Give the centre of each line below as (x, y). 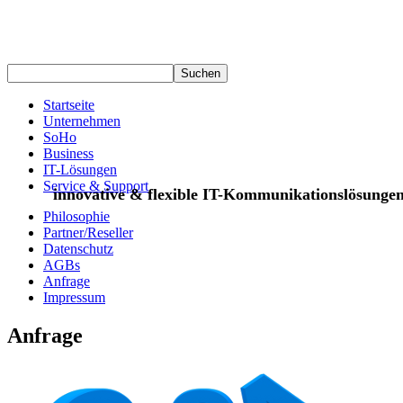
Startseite (69, 105)
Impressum (74, 298)
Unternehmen (82, 121)
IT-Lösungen (80, 170)
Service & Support (96, 186)
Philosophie (76, 217)
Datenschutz (78, 249)
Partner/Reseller (88, 233)
